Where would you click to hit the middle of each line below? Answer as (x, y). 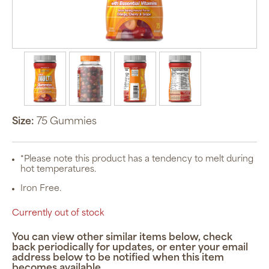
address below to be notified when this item (118, 258)
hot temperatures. (58, 170)
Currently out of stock (58, 214)
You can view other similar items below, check (122, 238)
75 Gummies (67, 122)
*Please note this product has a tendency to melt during (137, 160)
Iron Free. (41, 189)
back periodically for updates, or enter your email (130, 248)
